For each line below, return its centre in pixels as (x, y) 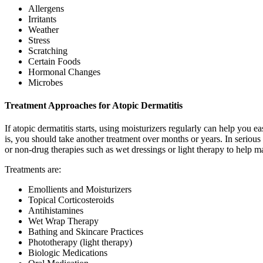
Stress (39, 40)
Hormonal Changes (64, 72)
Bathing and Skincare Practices (86, 232)
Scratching (48, 50)
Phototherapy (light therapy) (80, 242)
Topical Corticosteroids (71, 200)
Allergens (46, 8)
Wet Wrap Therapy (63, 221)
